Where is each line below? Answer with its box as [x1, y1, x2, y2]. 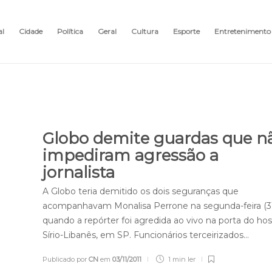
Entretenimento [214, 27, 271, 36]
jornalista [42, 162, 120, 182]
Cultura [131, 27, 158, 36]
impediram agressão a [42, 145, 219, 165]
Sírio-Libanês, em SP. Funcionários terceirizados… [42, 229, 250, 240]
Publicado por [42, 254, 89, 263]
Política [57, 27, 83, 36]
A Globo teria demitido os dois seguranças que [42, 185, 239, 197]
